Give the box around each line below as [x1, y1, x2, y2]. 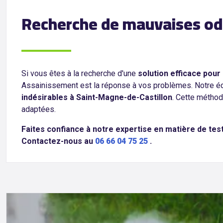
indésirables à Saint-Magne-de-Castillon [21, 93, 172, 102]
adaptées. [21, 105, 56, 114]
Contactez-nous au [21, 136, 95, 146]
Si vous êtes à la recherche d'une [21, 69, 138, 78]
